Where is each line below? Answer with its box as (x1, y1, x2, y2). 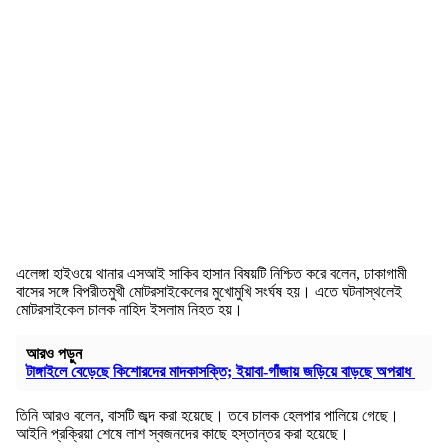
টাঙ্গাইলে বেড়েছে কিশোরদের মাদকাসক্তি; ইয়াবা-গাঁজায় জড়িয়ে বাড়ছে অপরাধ (26, 363, 415, 381)
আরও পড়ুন (26, 345, 82, 363)
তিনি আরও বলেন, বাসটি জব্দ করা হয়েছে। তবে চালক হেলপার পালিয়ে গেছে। (16, 407, 399, 425)
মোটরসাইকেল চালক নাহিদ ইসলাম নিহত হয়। (16, 301, 243, 319)
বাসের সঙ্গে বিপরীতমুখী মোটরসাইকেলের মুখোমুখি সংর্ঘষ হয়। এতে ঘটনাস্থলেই (16, 283, 402, 301)
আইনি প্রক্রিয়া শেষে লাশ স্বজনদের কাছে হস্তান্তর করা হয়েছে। (16, 425, 349, 443)
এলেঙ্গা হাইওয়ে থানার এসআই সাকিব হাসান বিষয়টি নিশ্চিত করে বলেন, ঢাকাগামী (16, 265, 407, 283)
